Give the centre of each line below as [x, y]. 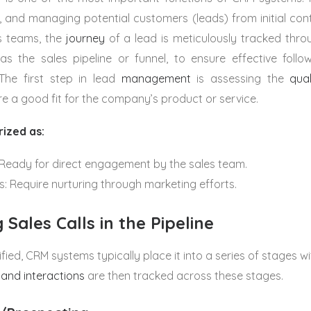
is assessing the [240, 78]
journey [85, 38]
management [156, 78]
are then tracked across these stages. [184, 276]
